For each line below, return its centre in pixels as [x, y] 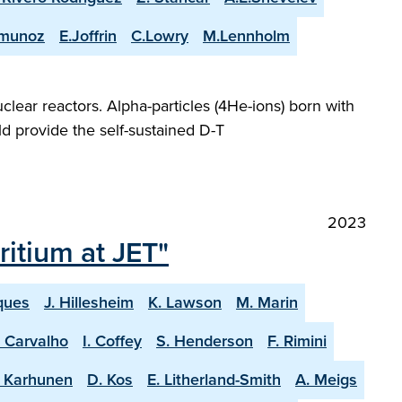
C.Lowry [160, 36]
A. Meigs [326, 380]
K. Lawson [185, 302]
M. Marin [267, 302]
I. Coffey [112, 341]
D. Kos [110, 380]
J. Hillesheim [89, 302]
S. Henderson [205, 341]
